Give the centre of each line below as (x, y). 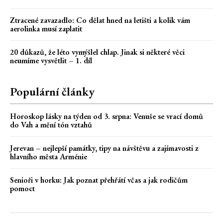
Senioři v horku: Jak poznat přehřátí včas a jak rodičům (99, 180)
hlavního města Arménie (49, 157)
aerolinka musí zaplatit (46, 29)
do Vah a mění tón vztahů (51, 125)
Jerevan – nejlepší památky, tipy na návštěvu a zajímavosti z (104, 148)
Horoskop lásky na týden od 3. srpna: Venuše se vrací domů (107, 116)
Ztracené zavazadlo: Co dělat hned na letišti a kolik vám (100, 20)
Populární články (52, 92)
